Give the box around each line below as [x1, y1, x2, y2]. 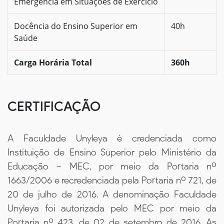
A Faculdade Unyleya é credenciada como [7, 132, 216, 144]
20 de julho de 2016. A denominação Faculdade [7, 188, 216, 200]
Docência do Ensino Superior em [14, 20, 137, 31]
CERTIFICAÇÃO [7, 98, 100, 114]
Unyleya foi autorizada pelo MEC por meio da [7, 202, 216, 214]
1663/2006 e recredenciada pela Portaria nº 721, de [7, 174, 216, 186]
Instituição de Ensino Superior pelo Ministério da [7, 146, 216, 158]
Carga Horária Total [14, 56, 92, 68]
